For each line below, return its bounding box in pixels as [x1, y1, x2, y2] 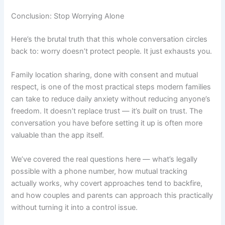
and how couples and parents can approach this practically [11, 190, 213, 200]
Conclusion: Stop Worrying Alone [11, 11, 125, 21]
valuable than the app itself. [11, 131, 104, 140]
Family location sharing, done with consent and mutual [11, 70, 198, 80]
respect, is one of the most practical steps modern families [11, 82, 211, 92]
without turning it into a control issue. [11, 202, 138, 212]
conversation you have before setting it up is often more [11, 119, 203, 128]
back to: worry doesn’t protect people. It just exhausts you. [11, 46, 212, 56]
